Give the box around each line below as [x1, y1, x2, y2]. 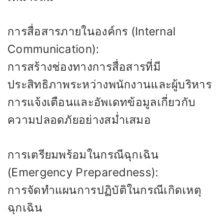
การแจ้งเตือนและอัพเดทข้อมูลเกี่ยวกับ [7, 95, 196, 109]
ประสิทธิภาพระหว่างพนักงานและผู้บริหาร [7, 78, 212, 91]
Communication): [7, 42, 99, 56]
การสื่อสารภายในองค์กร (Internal [7, 25, 176, 38]
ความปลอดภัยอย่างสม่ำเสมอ [7, 113, 151, 127]
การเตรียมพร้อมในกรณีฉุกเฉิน [7, 147, 159, 162]
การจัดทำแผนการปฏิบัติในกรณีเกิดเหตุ [7, 183, 202, 197]
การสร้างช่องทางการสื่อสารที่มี [7, 60, 161, 74]
